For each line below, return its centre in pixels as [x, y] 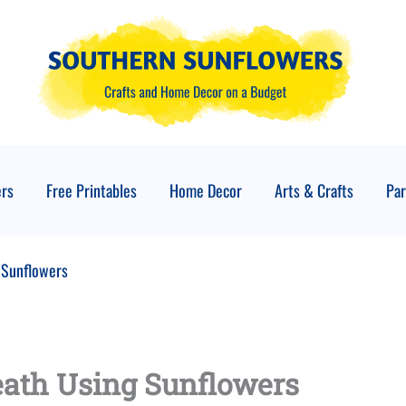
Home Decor [205, 190]
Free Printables [91, 190]
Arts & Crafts [314, 190]
